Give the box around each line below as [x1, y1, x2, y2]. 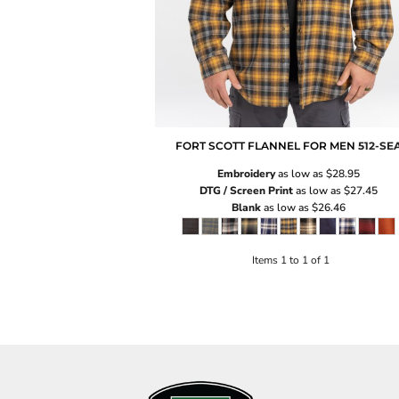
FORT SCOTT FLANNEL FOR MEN [175, 139, 355, 153]
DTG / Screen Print [199, 183, 293, 199]
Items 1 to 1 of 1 [251, 252, 330, 267]
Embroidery [217, 167, 275, 182]
